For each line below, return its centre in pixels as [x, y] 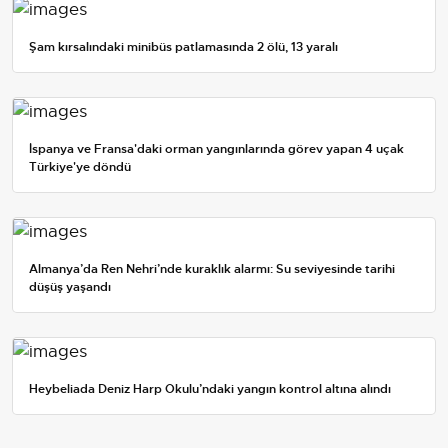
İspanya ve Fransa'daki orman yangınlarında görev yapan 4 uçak [216, 148]
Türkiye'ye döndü [80, 166]
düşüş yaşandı [70, 287]
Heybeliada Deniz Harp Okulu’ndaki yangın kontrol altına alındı [210, 389]
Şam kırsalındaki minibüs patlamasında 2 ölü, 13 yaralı [183, 46]
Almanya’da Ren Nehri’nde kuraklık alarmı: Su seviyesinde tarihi [212, 269]
